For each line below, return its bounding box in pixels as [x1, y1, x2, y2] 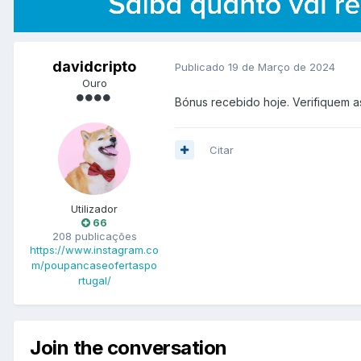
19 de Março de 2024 [228, 60, 335, 74]
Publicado [175, 60, 228, 74]
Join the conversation [30, 335, 227, 359]
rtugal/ [77, 273, 111, 287]
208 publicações [52, 229, 137, 243]
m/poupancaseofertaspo [31, 258, 157, 272]
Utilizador [71, 201, 118, 215]
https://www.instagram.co [30, 243, 159, 256]
